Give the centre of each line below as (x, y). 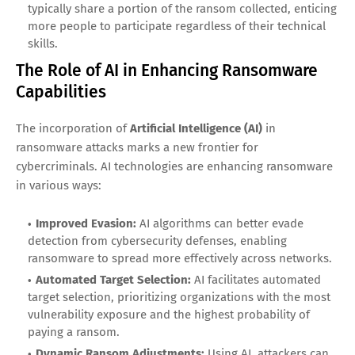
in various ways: (59, 185)
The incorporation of (73, 128)
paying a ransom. (74, 332)
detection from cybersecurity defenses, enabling (157, 240)
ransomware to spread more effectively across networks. (180, 258)
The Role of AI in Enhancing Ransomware (167, 70)
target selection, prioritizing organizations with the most (179, 297)
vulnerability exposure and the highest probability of (169, 314)
